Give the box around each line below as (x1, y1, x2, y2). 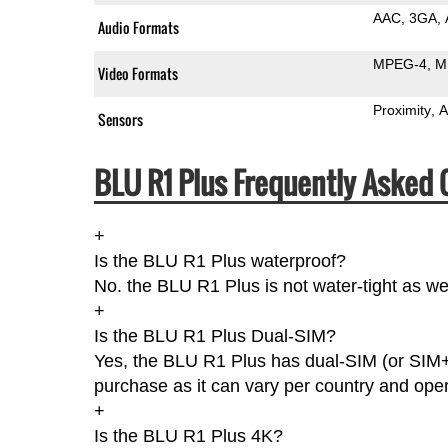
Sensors (97, 108, 143, 130)
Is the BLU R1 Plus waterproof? (93, 250, 346, 271)
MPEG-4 (372, 55, 427, 72)
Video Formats (97, 62, 178, 84)
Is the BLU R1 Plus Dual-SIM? (93, 325, 336, 346)
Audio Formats (97, 16, 179, 38)
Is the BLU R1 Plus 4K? (93, 425, 283, 446)
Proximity (372, 101, 431, 118)
